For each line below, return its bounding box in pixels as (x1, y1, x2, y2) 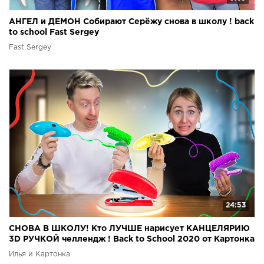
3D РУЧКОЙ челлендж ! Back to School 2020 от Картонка (9, 236, 255, 243)
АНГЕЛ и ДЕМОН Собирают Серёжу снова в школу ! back (9, 18, 254, 25)
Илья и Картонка (9, 251, 70, 258)
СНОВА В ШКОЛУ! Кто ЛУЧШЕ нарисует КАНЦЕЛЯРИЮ (9, 225, 250, 233)
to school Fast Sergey (9, 28, 99, 36)
